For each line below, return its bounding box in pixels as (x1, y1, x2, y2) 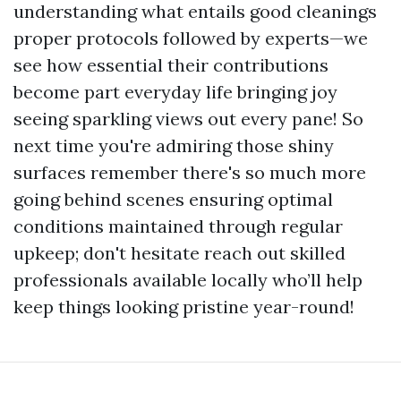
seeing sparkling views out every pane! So (13, 107, 363, 130)
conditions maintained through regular (13, 215, 343, 237)
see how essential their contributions (13, 54, 328, 76)
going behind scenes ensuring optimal (13, 188, 333, 210)
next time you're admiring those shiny (13, 134, 334, 157)
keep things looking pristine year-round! (13, 295, 354, 318)
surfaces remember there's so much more (13, 161, 366, 183)
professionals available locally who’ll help (13, 269, 363, 291)
